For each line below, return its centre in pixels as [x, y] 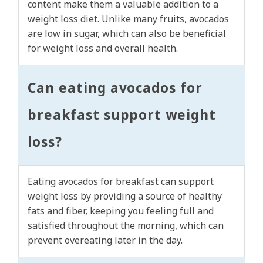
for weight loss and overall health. [103, 48]
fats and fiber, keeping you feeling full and [121, 211]
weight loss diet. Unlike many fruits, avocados [128, 19]
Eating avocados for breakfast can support [121, 182]
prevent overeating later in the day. [105, 240]
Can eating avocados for [115, 88]
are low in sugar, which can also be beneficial [127, 34]
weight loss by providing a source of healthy [125, 196]
